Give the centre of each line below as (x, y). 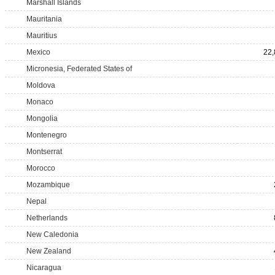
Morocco (41, 168)
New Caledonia (52, 234)
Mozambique (48, 185)
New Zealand (49, 251)
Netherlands (47, 218)
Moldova (41, 85)
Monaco (40, 102)
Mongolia (42, 118)
